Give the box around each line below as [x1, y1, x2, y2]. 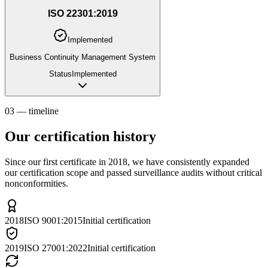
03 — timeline [5, 105, 59, 116]
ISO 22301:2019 [47, 8, 118, 19]
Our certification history [5, 128, 156, 144]
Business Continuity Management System [10, 52, 156, 62]
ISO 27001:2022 [24, 242, 87, 253]
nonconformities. [5, 178, 68, 188]
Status [48, 69, 72, 78]
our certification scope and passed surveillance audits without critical [5, 167, 262, 178]
